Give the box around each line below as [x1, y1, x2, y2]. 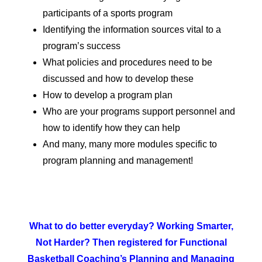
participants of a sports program [43, 8, 173, 19]
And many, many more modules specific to [43, 139, 217, 150]
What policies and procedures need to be [43, 57, 212, 68]
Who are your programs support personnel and [43, 106, 235, 117]
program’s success [43, 41, 120, 51]
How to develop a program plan [43, 90, 173, 101]
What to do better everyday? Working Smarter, [29, 221, 233, 232]
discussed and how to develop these [43, 74, 194, 84]
